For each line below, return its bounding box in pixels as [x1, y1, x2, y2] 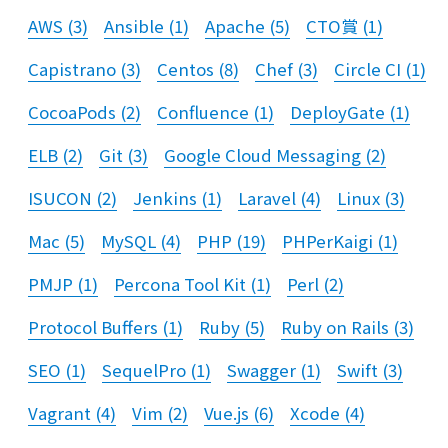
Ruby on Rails [281, 315, 389, 339]
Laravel [238, 186, 296, 210]
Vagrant [28, 401, 91, 425]
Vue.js [204, 401, 249, 425]
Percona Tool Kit [114, 272, 246, 296]
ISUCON [28, 186, 92, 210]
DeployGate [290, 100, 385, 124]
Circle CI [334, 57, 401, 81]
